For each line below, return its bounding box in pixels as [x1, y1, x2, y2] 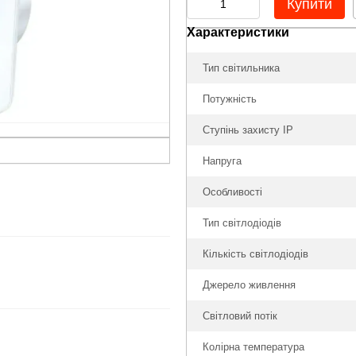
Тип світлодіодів [203, 217, 281, 229]
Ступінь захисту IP [203, 124, 293, 136]
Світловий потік [203, 310, 277, 322]
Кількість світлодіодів [203, 248, 308, 260]
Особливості [203, 186, 262, 198]
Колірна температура [203, 341, 304, 353]
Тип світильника [203, 62, 280, 74]
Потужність [203, 93, 257, 105]
